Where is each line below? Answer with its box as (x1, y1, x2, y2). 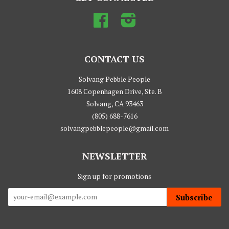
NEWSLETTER (82, 149, 147, 162)
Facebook (108, 13, 139, 22)
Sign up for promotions (78, 171, 151, 181)
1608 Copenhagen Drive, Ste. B (67, 86, 162, 96)
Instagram (136, 13, 170, 22)
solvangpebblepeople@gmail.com (60, 123, 169, 133)
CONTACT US (84, 52, 145, 65)
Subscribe (176, 192, 213, 202)
